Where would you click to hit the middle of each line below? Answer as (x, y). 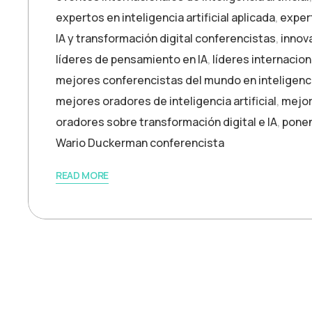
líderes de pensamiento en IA (132, 59)
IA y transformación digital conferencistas (166, 38)
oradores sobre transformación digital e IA (166, 122)
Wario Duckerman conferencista (140, 143)
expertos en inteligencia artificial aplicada (165, 17)
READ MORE (83, 175)
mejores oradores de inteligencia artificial (166, 101)
